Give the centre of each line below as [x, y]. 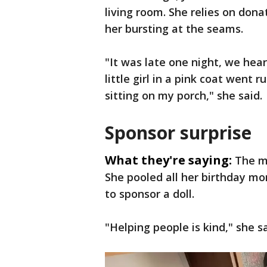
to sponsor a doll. [150, 194]
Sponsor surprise [178, 133]
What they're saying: [168, 160]
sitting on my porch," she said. [184, 96]
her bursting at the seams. [174, 29]
